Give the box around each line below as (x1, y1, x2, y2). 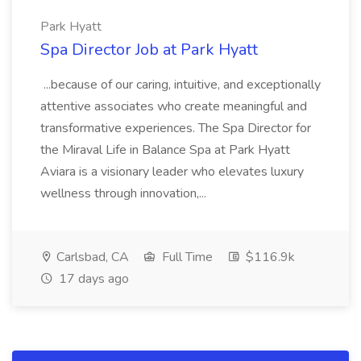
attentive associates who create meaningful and (40, 98, 307, 115)
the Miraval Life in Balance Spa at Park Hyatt (40, 141, 290, 159)
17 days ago (56, 270, 129, 288)
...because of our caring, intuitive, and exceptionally (40, 76, 321, 93)
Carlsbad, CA (53, 248, 129, 266)
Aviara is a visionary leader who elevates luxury (40, 163, 304, 180)
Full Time (159, 248, 213, 266)
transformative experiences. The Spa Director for (40, 119, 311, 137)
